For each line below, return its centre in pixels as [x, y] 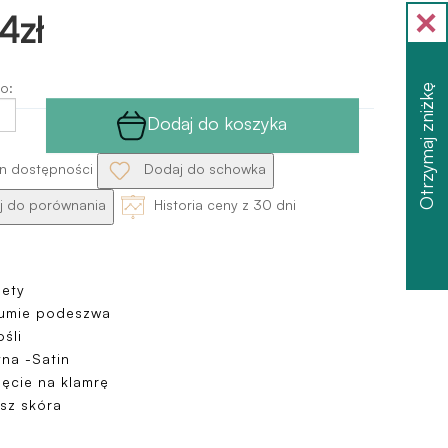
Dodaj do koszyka [217, 122]
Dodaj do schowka [202, 169]
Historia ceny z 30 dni [222, 205]
